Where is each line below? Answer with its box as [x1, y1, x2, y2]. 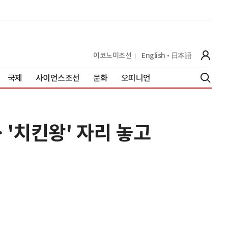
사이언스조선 [35, 72, 80, 83]
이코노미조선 [93, 50, 131, 60]
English [141, 50, 165, 60]
